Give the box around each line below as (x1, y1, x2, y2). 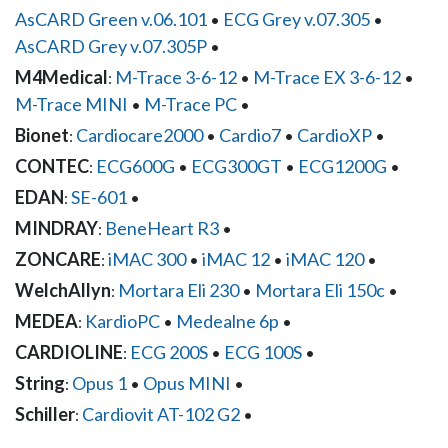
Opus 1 (72, 372, 127, 394)
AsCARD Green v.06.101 (15, 8, 207, 30)
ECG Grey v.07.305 (223, 8, 370, 30)
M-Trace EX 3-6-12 (253, 66, 401, 88)
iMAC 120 (286, 248, 364, 270)
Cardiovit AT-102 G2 (82, 403, 240, 425)
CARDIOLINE (15, 341, 123, 363)
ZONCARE (15, 248, 101, 270)
